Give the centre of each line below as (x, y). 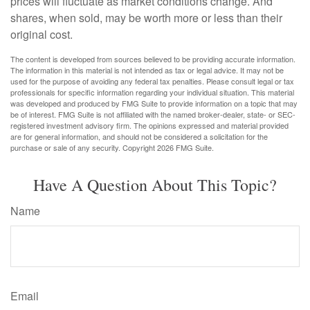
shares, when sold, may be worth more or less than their (146, 18)
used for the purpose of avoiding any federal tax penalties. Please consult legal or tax (152, 81)
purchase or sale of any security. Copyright (84, 147)
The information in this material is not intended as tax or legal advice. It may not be (147, 70)
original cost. (42, 34)
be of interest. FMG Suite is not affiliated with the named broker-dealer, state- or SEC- (153, 114)
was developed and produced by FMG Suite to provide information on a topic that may (154, 103)
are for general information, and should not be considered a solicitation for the (139, 136)
